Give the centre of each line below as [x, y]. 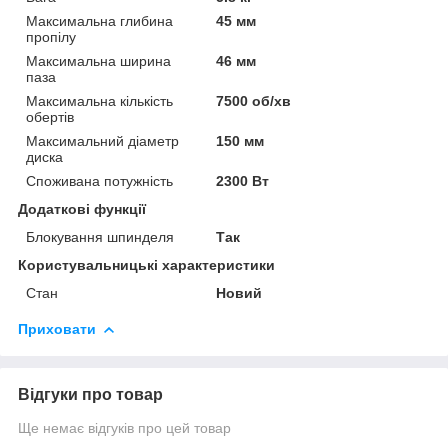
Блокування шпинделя [100, 236]
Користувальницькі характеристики [146, 264]
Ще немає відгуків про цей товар [124, 427]
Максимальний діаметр [102, 140]
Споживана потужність [99, 180]
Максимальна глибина [99, 20]
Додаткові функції [82, 208]
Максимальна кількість [99, 100]
